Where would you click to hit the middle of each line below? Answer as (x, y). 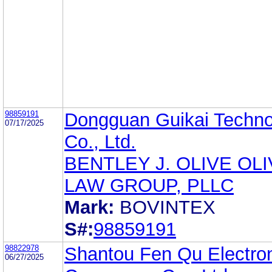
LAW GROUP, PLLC (149, 185)
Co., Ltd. (100, 141)
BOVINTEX (168, 207)
